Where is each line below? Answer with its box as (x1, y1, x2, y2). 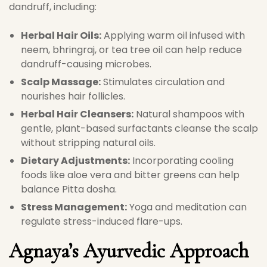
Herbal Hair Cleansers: (21, 107, 133, 121)
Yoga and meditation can (127, 200, 247, 214)
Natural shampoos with (133, 107, 244, 121)
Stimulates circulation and (101, 75, 225, 89)
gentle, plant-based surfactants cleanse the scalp (21, 122, 258, 135)
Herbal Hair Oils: (21, 29, 101, 42)
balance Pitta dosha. (21, 182, 117, 196)
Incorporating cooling (130, 154, 234, 167)
